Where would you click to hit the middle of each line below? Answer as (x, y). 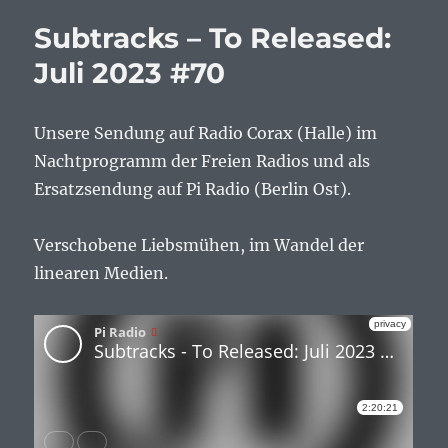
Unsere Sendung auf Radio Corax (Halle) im (206, 133)
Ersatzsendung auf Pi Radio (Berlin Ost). (193, 189)
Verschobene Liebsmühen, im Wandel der (199, 245)
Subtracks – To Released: (213, 38)
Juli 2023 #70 (130, 73)
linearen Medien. (101, 273)
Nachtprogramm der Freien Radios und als (202, 161)
